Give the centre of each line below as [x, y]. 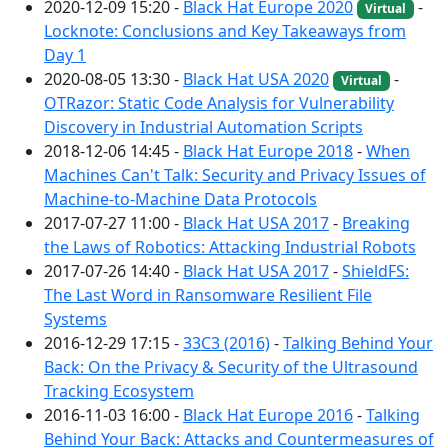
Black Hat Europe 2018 [268, 151]
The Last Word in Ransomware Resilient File [208, 295]
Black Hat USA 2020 [256, 79]
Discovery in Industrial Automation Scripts [203, 127]
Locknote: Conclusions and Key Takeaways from [225, 31]
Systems [75, 319]
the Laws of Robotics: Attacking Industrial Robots [230, 247]
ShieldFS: [375, 271]
